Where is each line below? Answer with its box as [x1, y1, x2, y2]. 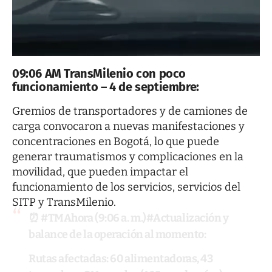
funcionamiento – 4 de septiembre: [12, 80, 199, 95]
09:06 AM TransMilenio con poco [12, 66, 186, 81]
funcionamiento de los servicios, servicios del [12, 180, 240, 194]
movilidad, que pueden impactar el [12, 165, 188, 178]
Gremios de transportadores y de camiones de [12, 104, 248, 118]
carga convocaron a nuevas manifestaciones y [12, 119, 245, 133]
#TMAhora [41, 211, 93, 225]
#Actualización [146, 211, 222, 225]
